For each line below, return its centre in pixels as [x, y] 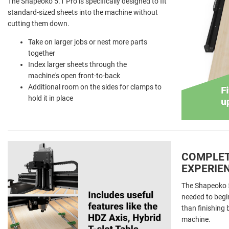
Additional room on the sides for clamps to [95, 87]
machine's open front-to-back [74, 75]
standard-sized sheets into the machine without [83, 12]
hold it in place [51, 98]
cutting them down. [39, 23]
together [42, 53]
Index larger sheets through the [77, 64]
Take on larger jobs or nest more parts [88, 42]
